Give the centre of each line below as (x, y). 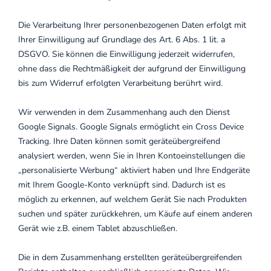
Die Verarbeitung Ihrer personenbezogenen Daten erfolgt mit (132, 25)
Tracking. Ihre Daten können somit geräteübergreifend (119, 141)
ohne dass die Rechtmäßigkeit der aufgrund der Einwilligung (132, 69)
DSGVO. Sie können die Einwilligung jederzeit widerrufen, (126, 54)
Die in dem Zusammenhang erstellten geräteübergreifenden (130, 257)
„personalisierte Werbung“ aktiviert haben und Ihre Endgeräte (134, 170)
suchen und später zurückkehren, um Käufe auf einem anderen (135, 214)
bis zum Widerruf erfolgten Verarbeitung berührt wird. (120, 83)
